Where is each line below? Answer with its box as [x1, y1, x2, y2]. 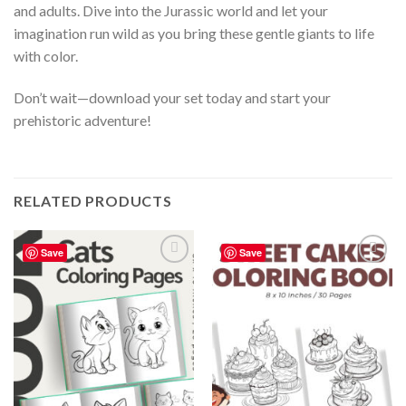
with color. [14, 47, 78, 65]
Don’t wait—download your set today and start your [14, 88, 331, 106]
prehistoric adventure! [14, 111, 151, 129]
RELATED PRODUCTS [14, 191, 172, 209]
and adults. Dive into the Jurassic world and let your [14, 2, 328, 20]
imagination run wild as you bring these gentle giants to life [14, 24, 374, 43]
